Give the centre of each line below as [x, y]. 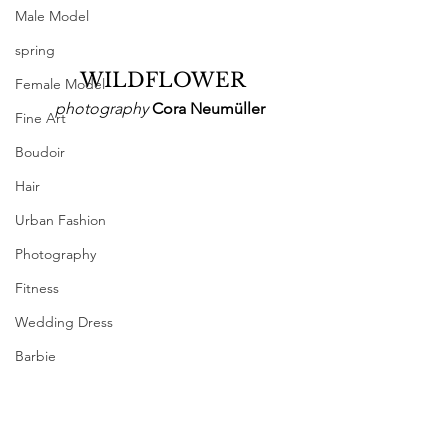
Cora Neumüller [206, 109]
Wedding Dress [64, 322]
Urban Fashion [60, 220]
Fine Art [40, 118]
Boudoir [40, 152]
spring [35, 50]
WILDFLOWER [163, 80]
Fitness [37, 288]
